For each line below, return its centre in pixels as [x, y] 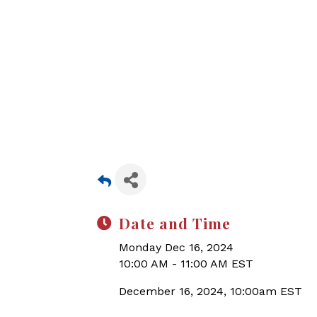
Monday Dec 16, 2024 [176, 247]
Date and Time [175, 223]
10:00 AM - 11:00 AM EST [186, 264]
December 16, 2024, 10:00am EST [211, 291]
